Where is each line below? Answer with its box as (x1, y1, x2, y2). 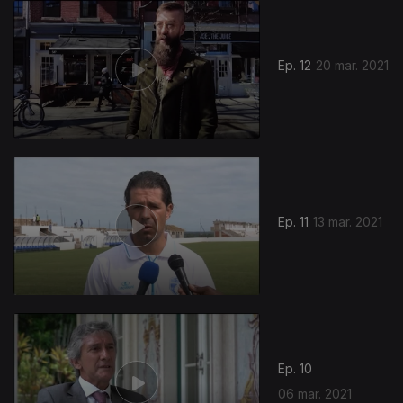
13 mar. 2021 (313, 214, 383, 230)
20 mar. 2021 (316, 58, 390, 74)
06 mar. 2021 (278, 385, 353, 401)
